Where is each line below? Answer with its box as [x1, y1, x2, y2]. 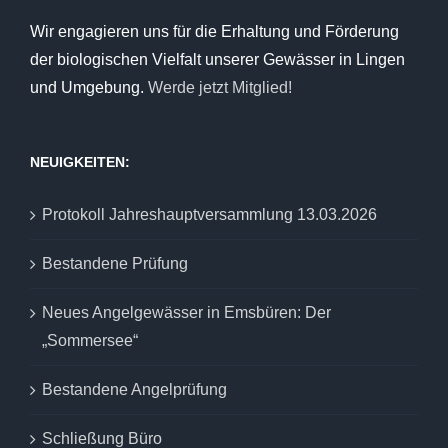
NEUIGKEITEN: [30, 154, 130, 171]
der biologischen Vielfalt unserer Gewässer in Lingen [30, 51, 405, 69]
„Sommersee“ [42, 332, 138, 350]
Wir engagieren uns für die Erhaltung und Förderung [30, 23, 399, 41]
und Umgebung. [30, 79, 148, 97]
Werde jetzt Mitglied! [148, 79, 292, 97]
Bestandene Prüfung [42, 255, 188, 273]
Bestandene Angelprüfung [42, 381, 227, 399]
